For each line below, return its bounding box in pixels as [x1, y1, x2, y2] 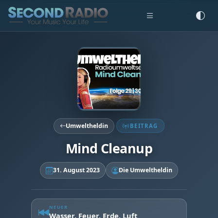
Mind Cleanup [65, 139, 153, 157]
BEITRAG [129, 122, 158, 129]
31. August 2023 [53, 166, 100, 174]
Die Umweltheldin [118, 166, 172, 174]
